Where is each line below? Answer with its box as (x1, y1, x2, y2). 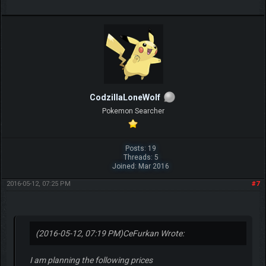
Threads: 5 (123, 153, 159, 161)
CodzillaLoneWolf (89, 92, 160, 102)
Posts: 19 (125, 144, 157, 153)
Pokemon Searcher (102, 106, 164, 115)
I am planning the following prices (29, 255, 153, 265)
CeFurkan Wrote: (122, 228, 184, 238)
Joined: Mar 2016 (112, 161, 170, 170)
